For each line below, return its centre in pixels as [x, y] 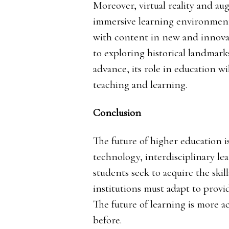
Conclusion [117, 112]
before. [107, 220]
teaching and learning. [140, 84]
